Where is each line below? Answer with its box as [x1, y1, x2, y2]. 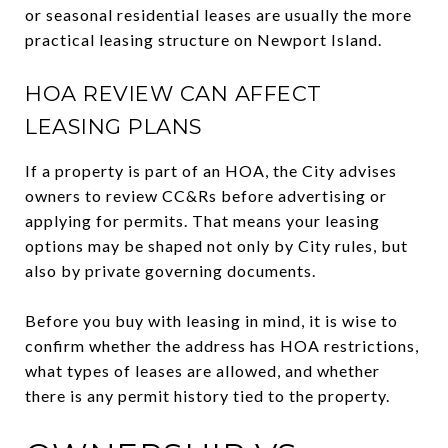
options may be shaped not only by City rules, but [25, 235, 408, 255]
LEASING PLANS [25, 113, 203, 139]
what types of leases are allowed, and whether [25, 360, 380, 380]
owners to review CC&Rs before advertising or [25, 185, 387, 205]
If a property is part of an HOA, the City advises [25, 160, 397, 180]
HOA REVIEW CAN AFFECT [25, 80, 322, 106]
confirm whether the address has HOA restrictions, [25, 335, 419, 355]
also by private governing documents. [25, 260, 316, 280]
